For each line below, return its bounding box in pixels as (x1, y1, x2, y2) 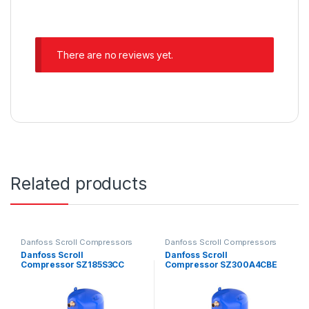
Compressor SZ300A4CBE (164, 259, 281, 270)
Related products (10, 172, 147, 194)
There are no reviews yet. (57, 49, 173, 61)
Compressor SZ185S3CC (20, 259, 128, 270)
